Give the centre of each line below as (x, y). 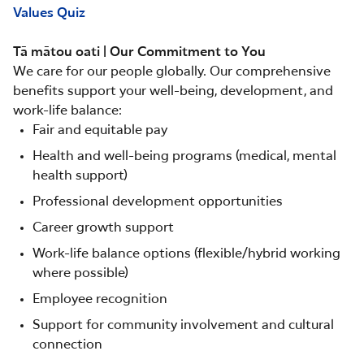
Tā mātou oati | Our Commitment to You (141, 52)
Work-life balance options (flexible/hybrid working (186, 254)
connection (67, 345)
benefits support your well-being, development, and (173, 91)
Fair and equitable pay (100, 130)
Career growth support (103, 228)
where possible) (80, 273)
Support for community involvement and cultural (183, 325)
